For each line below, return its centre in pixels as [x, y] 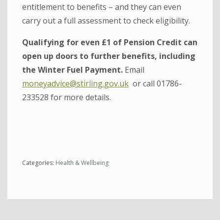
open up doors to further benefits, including [109, 56]
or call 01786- [155, 83]
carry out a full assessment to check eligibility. [106, 20]
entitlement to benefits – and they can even [102, 7]
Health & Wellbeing [82, 163]
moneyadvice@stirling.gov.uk [75, 83]
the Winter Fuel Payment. [72, 69]
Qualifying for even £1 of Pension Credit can [110, 42]
